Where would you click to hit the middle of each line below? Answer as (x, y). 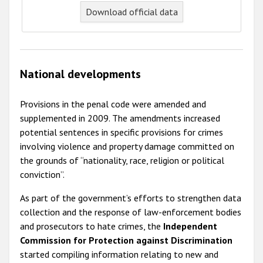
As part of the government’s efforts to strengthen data (131, 198)
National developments (80, 74)
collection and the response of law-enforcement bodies (131, 212)
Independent (190, 226)
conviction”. (42, 174)
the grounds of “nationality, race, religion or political (122, 160)
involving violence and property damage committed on (127, 146)
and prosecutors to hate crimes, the (92, 226)
